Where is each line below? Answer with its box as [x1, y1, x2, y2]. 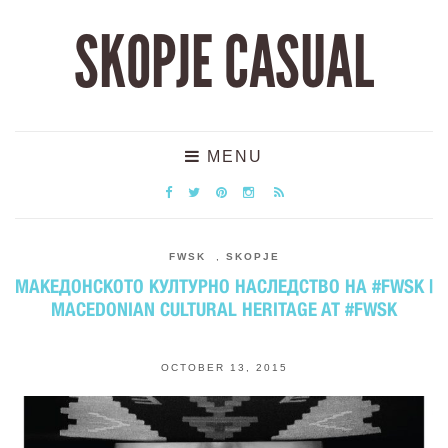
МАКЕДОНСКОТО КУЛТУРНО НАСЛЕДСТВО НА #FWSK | [15, 275, 433, 297]
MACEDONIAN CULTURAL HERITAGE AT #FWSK [51, 298, 397, 320]
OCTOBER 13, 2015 [160, 362, 288, 373]
